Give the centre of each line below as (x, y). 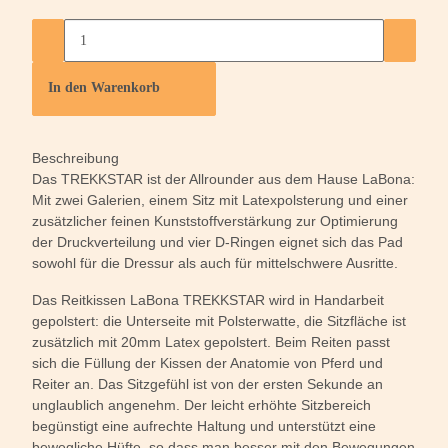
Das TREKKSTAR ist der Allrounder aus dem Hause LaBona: (223, 179)
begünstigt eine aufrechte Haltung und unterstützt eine (204, 426)
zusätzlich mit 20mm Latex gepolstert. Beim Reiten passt (211, 342)
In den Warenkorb (106, 88)
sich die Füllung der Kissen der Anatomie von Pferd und (207, 363)
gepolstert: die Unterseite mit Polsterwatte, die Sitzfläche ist (219, 321)
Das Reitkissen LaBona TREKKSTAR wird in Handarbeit (208, 300)
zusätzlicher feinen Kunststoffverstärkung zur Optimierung (215, 221)
